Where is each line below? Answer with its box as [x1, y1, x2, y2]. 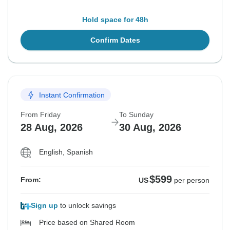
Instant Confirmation [39, 90, 105, 99]
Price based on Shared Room [39, 218, 135, 227]
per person [174, 176, 209, 185]
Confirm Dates [90, 36, 140, 45]
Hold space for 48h [82, 15, 148, 24]
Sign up [31, 201, 58, 210]
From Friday [21, 110, 61, 119]
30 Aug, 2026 [119, 122, 181, 133]
